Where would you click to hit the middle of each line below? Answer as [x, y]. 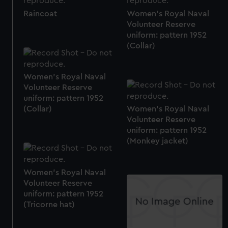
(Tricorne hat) [49, 204]
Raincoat [40, 14]
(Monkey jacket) [157, 141]
